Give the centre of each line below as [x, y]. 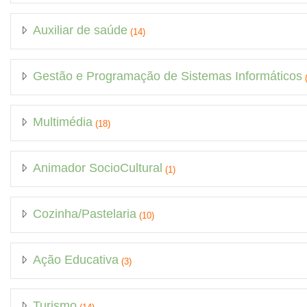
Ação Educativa [76, 260]
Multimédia [63, 122]
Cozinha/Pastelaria [85, 214]
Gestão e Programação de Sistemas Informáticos [168, 76]
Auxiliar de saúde [80, 30]
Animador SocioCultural [98, 168]
